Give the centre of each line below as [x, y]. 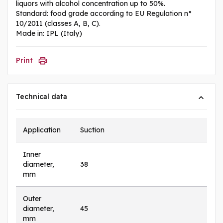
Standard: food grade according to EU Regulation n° [104, 13]
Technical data [42, 96]
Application [42, 130]
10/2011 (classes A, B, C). [58, 23]
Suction [92, 130]
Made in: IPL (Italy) [49, 33]
